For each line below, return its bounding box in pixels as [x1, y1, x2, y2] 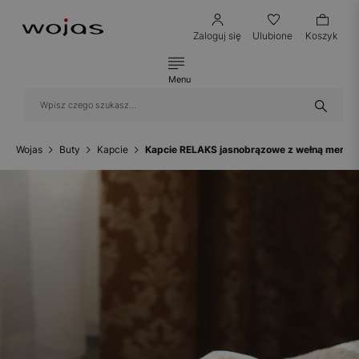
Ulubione [252, 30, 292, 42]
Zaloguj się [193, 30, 241, 42]
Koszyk [305, 30, 337, 42]
